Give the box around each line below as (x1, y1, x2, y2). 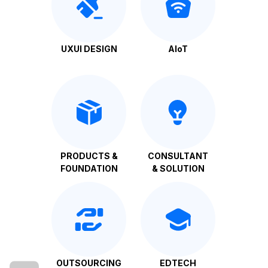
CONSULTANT (148, 151, 208, 161)
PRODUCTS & (60, 151, 118, 161)
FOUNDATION (60, 163, 118, 173)
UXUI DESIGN (60, 44, 117, 54)
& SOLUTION (151, 163, 205, 173)
